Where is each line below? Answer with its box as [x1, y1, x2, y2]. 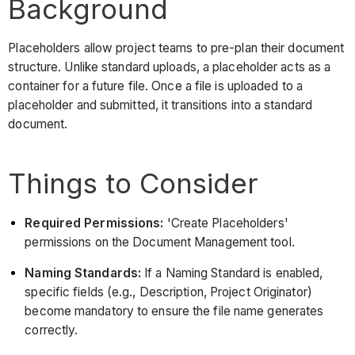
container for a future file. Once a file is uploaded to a [8, 78, 303, 94]
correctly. [25, 323, 78, 338]
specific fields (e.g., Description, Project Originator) [25, 284, 312, 300]
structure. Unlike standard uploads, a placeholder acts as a [8, 59, 331, 75]
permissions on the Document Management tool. [25, 234, 295, 250]
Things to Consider [8, 166, 259, 200]
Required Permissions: [25, 215, 164, 231]
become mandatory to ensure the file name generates [25, 303, 324, 319]
